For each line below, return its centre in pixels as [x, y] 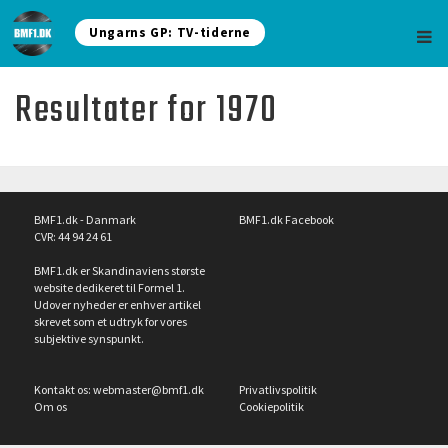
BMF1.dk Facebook [286, 219]
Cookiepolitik [271, 406]
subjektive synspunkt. [89, 338]
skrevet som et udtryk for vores [110, 321]
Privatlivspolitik [278, 389]
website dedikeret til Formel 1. [109, 287]
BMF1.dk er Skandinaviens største [119, 270]
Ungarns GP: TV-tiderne [170, 32]
